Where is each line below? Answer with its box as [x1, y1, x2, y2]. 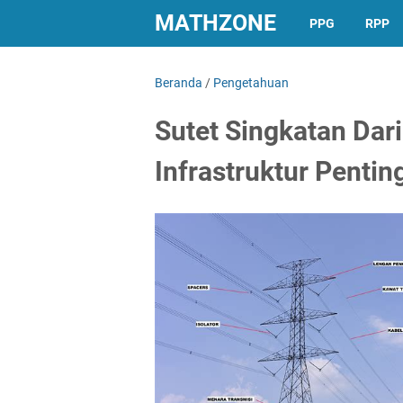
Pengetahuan [213, 76, 289, 90]
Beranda [155, 76, 202, 90]
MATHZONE [155, 10, 276, 36]
